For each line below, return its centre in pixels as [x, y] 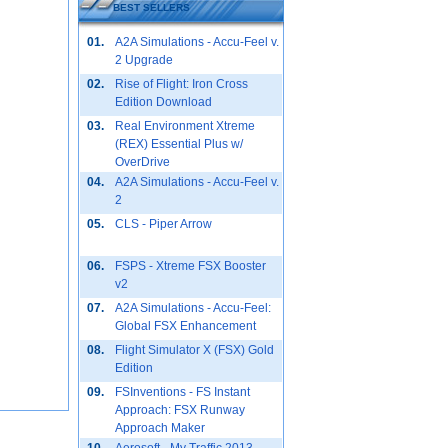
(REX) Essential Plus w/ [179, 144]
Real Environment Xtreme [185, 126]
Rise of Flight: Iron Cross [181, 84]
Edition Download [163, 102]
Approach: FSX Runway [180, 410]
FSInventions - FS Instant [182, 392]
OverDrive [142, 162]
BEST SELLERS [151, 7]
